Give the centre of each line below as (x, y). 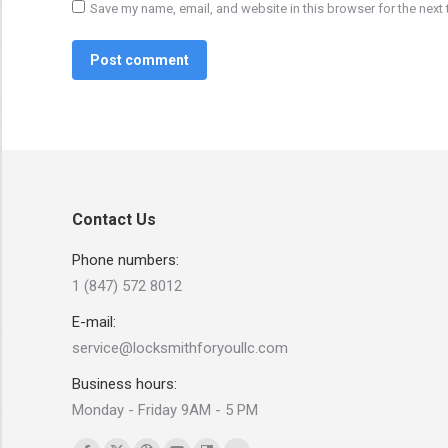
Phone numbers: (125, 259)
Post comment (139, 59)
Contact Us (114, 219)
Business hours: (124, 383)
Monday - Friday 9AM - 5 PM (165, 409)
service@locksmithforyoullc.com (180, 347)
